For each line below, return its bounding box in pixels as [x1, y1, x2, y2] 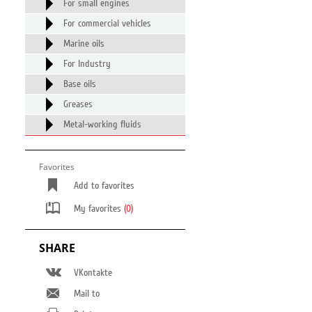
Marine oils [63, 38, 104, 49]
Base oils [63, 79, 96, 90]
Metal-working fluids [63, 119, 141, 130]
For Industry [63, 58, 111, 70]
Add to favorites [74, 180, 134, 192]
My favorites [74, 203, 124, 214]
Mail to [74, 288, 100, 299]
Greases [63, 99, 93, 110]
